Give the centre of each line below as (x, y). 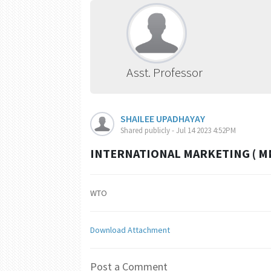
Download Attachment (130, 230)
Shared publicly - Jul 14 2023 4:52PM (178, 130)
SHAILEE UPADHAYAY (163, 119)
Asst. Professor (165, 72)
